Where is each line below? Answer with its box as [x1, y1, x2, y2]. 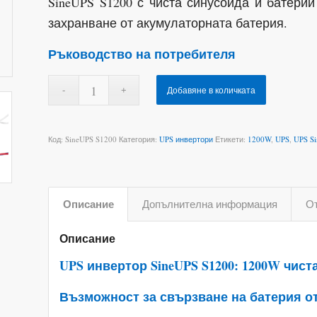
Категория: [119, 134, 160, 145]
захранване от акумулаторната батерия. [48, 13, 288, 31]
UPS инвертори [159, 134, 214, 145]
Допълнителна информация [142, 197, 278, 212]
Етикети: [215, 134, 248, 145]
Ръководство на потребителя [48, 45, 236, 64]
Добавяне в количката [167, 84, 256, 96]
